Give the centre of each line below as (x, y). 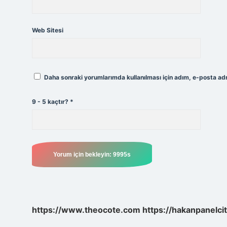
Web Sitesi (48, 30)
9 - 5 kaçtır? (51, 102)
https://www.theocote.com (86, 210)
